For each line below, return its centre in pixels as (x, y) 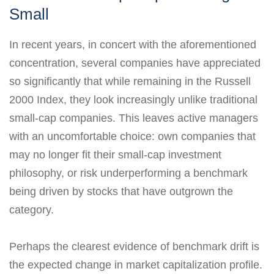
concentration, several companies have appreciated (135, 63)
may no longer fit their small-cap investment (115, 155)
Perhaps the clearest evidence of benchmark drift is (134, 247)
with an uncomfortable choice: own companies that (132, 137)
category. (31, 210)
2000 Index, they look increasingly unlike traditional (133, 100)
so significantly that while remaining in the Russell (130, 82)
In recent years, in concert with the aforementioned (133, 45)
